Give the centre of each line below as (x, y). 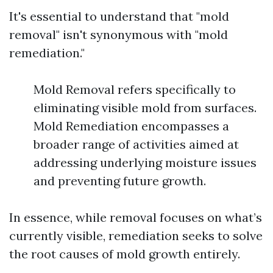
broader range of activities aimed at (136, 144)
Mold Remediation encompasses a (131, 126)
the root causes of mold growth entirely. (125, 253)
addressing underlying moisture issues (145, 162)
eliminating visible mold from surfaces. (145, 107)
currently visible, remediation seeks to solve (136, 235)
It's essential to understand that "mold (119, 16)
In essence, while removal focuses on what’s (136, 217)
